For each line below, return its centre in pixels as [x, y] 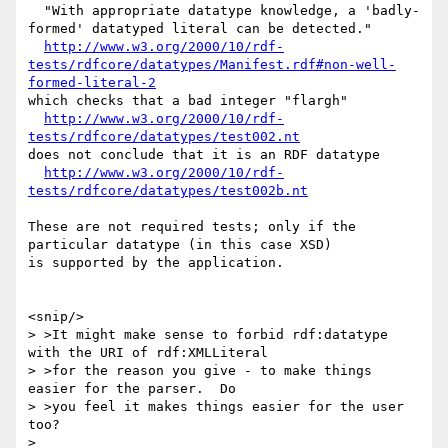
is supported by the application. [156, 263]
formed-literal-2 [92, 83]
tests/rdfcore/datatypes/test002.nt [164, 137]
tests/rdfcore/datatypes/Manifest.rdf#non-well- [212, 65]
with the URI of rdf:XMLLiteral [148, 353]
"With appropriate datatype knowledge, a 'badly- [36, 11]
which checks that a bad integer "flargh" [188, 101]
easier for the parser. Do [132, 389]
